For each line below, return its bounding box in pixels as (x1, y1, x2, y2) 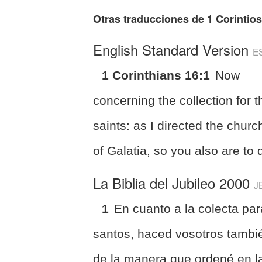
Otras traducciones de (93, 11, 208, 26)
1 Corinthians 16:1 (102, 68, 211, 82)
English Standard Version (93, 39, 253, 60)
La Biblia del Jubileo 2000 (93, 172, 254, 193)
